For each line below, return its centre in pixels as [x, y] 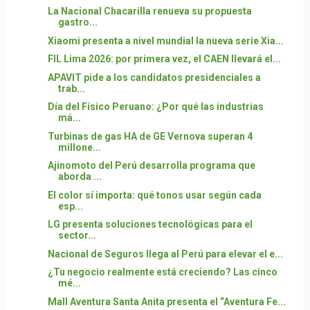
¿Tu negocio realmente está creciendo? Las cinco [162, 272]
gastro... [77, 22]
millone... [79, 147]
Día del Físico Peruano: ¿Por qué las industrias [155, 107]
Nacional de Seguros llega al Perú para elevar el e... [165, 254]
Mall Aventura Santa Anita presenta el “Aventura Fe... [166, 301]
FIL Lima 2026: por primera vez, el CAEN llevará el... [164, 59]
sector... [77, 235]
